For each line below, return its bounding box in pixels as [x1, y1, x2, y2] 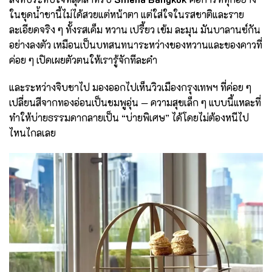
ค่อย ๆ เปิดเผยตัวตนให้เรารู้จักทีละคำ [9, 53, 157, 66]
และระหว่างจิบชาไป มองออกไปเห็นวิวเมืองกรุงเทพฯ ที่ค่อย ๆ [9, 81, 251, 94]
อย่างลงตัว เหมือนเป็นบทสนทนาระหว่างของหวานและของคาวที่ [9, 38, 262, 51]
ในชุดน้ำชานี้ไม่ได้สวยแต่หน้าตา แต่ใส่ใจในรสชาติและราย [9, 7, 244, 21]
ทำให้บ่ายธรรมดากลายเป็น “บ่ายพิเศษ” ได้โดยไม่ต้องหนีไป [9, 111, 249, 124]
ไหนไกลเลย [9, 126, 56, 140]
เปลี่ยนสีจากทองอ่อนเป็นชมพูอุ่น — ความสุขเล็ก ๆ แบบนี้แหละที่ [9, 96, 261, 109]
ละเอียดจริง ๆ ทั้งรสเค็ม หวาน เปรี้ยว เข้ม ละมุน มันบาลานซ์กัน [9, 22, 260, 36]
